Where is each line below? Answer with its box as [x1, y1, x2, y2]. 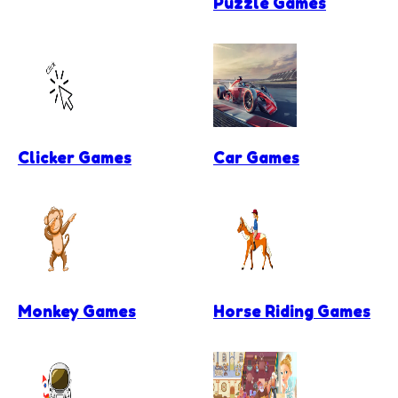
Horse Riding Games [213, 301, 370, 322]
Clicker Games [18, 147, 131, 167]
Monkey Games [18, 301, 136, 322]
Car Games [213, 147, 299, 167]
